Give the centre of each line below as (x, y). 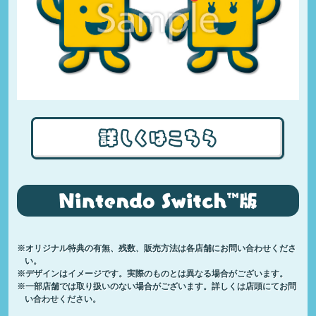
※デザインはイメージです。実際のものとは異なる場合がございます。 (152, 274)
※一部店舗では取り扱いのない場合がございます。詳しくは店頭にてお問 (156, 286)
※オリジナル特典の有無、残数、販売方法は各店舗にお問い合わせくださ (156, 248)
